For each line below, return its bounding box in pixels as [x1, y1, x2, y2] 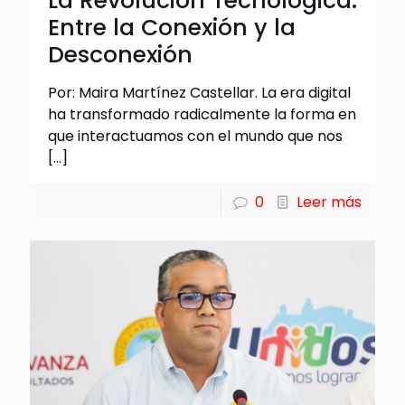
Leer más [297, 192, 362, 213]
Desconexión [48, 39, 193, 71]
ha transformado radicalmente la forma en [48, 104, 356, 126]
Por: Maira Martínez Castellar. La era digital [48, 82, 351, 104]
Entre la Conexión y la [48, 12, 296, 44]
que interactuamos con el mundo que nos [48, 126, 343, 147]
